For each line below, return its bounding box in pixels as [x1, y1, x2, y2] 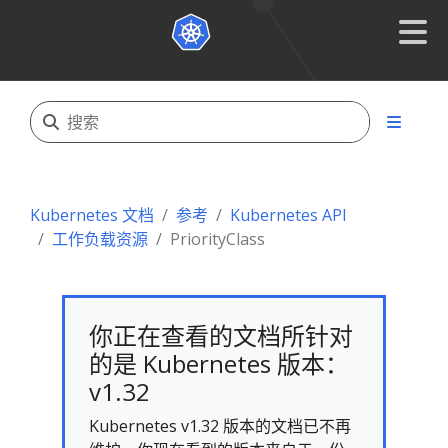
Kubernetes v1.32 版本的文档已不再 [89, 415, 351, 437]
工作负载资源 [52, 228, 148, 250]
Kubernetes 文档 [30, 204, 154, 226]
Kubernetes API [230, 204, 347, 226]
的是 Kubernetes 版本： [89, 347, 349, 380]
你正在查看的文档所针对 [89, 319, 353, 352]
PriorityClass [170, 228, 265, 250]
